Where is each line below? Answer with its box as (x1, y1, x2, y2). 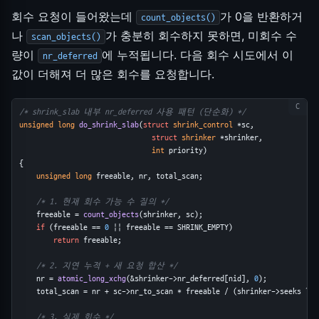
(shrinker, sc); (138, 209, 203, 219)
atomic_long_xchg (57, 273, 126, 283)
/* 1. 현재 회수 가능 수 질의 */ (36, 197, 169, 206)
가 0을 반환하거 (220, 9, 303, 24)
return (53, 235, 79, 245)
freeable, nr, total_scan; (91, 171, 203, 181)
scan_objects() (31, 31, 101, 43)
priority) (164, 145, 207, 155)
